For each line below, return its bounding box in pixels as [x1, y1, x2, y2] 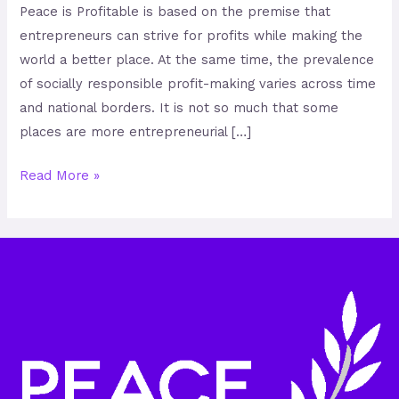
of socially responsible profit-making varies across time [20, 76, 377, 93]
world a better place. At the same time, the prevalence [20, 52, 375, 69]
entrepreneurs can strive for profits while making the [20, 28, 363, 45]
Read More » [20, 167, 101, 184]
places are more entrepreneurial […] [20, 124, 252, 141]
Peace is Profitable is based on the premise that [20, 4, 331, 20]
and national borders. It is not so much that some [20, 100, 339, 117]
